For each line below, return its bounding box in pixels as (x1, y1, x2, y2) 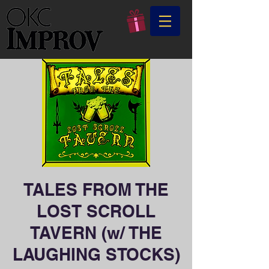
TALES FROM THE (23, 180, 169, 199)
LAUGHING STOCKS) (12, 244, 180, 264)
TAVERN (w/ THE (30, 223, 162, 243)
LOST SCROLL (37, 201, 156, 221)
